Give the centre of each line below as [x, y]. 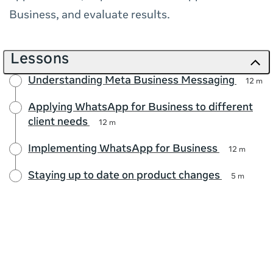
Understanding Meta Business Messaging [131, 81]
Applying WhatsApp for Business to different [140, 108]
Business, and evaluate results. [90, 16]
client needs [58, 123]
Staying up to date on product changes [124, 176]
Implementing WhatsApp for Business [123, 150]
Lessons [40, 60]
